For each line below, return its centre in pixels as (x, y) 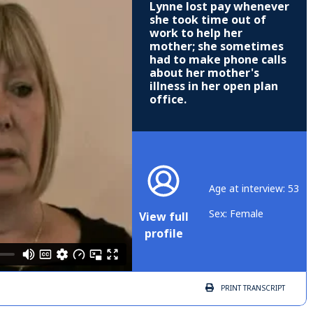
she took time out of (208, 20)
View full (164, 217)
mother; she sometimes (217, 47)
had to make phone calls (218, 60)
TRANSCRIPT (263, 289)
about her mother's (204, 73)
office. (168, 100)
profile (163, 234)
